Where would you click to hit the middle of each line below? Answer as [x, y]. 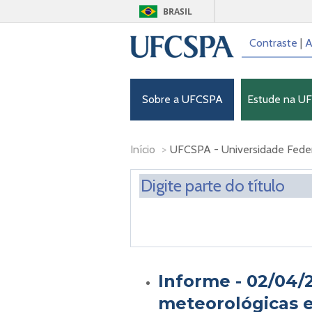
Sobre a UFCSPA [182, 99]
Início [143, 149]
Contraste [273, 43]
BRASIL [178, 11]
